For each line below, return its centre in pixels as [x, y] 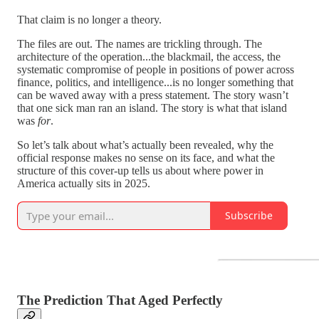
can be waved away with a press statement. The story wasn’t [153, 95]
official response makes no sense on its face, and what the [146, 157]
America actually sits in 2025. [84, 183]
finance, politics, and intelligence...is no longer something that [155, 82]
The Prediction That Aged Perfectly [120, 300]
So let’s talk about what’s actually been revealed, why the [145, 145]
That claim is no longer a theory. [89, 19]
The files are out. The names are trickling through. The [140, 43]
